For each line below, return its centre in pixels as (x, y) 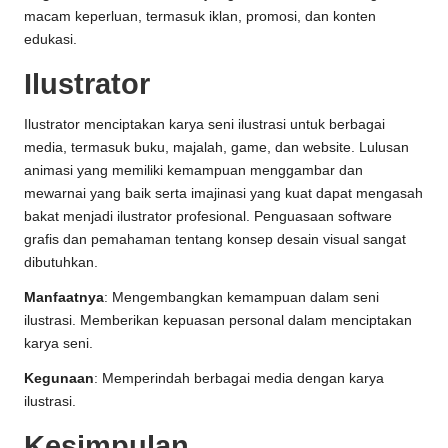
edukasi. (50, 40)
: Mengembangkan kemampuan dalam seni (241, 298)
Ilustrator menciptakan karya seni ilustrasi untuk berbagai (204, 125)
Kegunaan (59, 379)
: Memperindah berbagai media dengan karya (239, 379)
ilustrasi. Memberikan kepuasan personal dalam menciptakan (218, 321)
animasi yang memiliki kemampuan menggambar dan (193, 171)
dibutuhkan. (61, 263)
